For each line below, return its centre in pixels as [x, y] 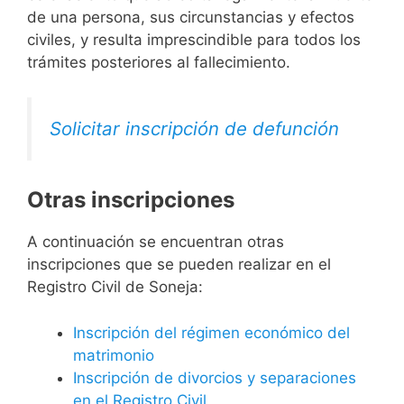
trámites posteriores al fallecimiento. [159, 63]
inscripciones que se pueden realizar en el [179, 265]
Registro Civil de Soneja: [115, 287]
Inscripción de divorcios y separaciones [215, 377]
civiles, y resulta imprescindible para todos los [194, 40]
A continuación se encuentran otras [156, 242]
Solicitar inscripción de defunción [194, 128]
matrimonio [114, 355]
